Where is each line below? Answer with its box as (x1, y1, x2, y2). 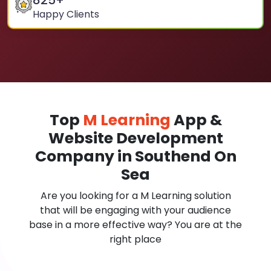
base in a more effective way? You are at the (29, 218, 242, 232)
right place (109, 232, 162, 246)
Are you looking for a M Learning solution (40, 189, 231, 203)
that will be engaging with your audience (40, 203, 231, 217)
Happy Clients (33, 7, 99, 21)
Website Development (48, 128, 223, 149)
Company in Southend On (34, 146, 237, 167)
